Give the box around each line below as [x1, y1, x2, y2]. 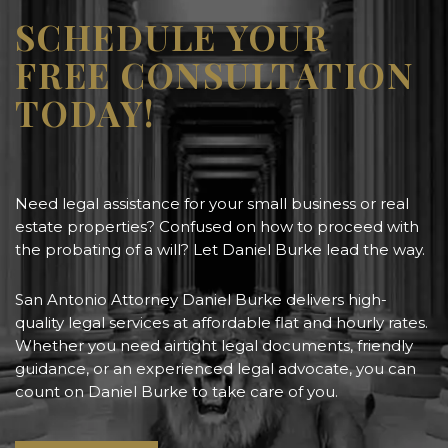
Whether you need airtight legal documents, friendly [15, 336, 413, 355]
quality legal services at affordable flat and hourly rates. [15, 313, 428, 332]
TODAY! [15, 89, 155, 136]
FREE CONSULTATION [15, 51, 415, 98]
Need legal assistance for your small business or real [15, 194, 409, 213]
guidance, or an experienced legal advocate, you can [15, 359, 416, 378]
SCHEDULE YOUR [15, 13, 329, 60]
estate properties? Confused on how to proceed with [15, 217, 419, 236]
